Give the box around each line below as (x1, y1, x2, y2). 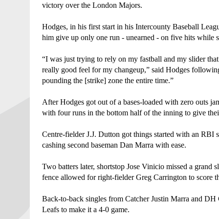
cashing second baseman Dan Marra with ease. (42, 140, 188, 149)
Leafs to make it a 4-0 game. (42, 205, 131, 214)
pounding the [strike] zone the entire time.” (42, 76, 174, 85)
